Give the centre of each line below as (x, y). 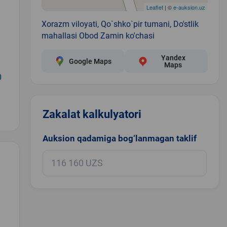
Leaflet (155, 7)
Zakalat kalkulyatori (92, 114)
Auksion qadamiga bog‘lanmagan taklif (119, 138)
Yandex (173, 58)
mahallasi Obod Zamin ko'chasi (98, 35)
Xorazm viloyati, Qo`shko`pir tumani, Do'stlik (120, 24)
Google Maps (90, 61)
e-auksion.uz (189, 7)
